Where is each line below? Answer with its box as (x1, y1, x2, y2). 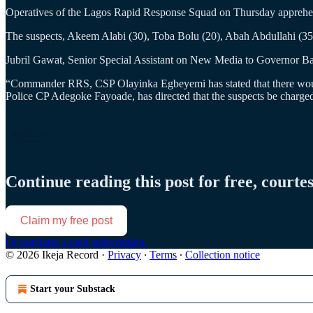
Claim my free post (20, 214, 112, 227)
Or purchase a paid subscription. (6, 236, 147, 249)
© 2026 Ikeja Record (6, 249, 99, 261)
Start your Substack (30, 284, 115, 295)
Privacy (108, 249, 141, 261)
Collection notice (185, 249, 260, 261)
